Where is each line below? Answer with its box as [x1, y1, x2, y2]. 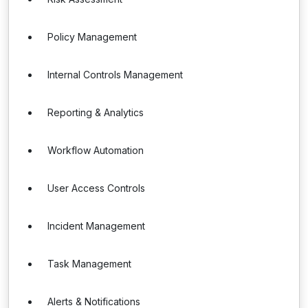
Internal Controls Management [47, 69, 183, 80]
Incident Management [47, 220, 145, 232]
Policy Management [47, 31, 137, 43]
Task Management [47, 258, 131, 269]
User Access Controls [47, 182, 145, 194]
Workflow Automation [47, 144, 144, 156]
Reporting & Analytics [47, 107, 144, 118]
